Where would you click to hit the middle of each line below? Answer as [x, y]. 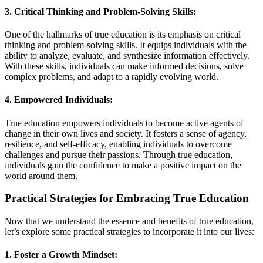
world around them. [41, 176]
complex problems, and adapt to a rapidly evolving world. [112, 77]
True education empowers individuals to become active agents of [124, 123]
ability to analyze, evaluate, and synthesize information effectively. [127, 56]
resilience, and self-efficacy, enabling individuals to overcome [118, 144]
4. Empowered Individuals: [59, 100]
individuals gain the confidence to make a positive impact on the [123, 165]
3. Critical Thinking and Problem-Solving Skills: [100, 11]
